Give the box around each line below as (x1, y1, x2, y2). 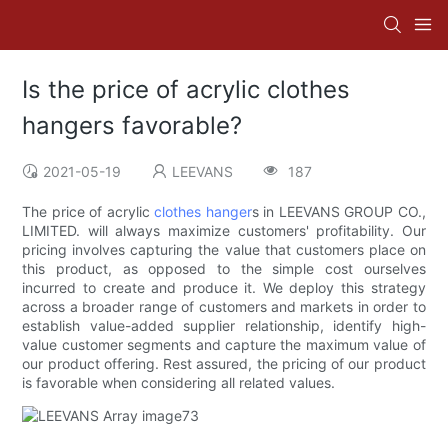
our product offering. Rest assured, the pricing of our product (22, 355, 426, 373)
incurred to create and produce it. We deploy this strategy (22, 279, 426, 297)
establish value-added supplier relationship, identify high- (22, 317, 426, 335)
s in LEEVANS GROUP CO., (251, 203, 426, 221)
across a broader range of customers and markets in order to (22, 298, 426, 316)
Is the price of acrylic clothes (22, 75, 351, 105)
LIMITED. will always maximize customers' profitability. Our (22, 222, 426, 240)
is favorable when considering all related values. (22, 374, 336, 392)
